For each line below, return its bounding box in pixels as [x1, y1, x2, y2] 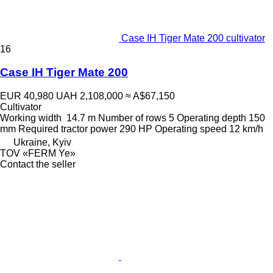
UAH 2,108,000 [56, 91, 123, 102]
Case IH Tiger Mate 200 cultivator [121, 32, 265, 43]
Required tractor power [18, 124, 117, 135]
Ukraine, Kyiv [13, 137, 71, 148]
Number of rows [98, 113, 166, 124]
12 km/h [229, 124, 263, 135]
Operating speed [155, 124, 227, 135]
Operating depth [177, 113, 246, 124]
